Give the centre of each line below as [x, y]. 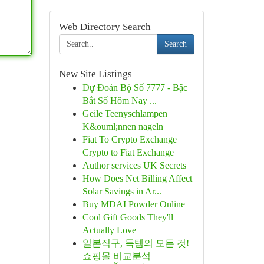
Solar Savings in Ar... [122, 191]
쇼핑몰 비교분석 [116, 256]
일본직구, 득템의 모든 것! [136, 243]
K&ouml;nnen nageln [123, 126]
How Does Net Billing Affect [137, 178]
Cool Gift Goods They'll [128, 217]
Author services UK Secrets [134, 165]
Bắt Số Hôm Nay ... [119, 100]
